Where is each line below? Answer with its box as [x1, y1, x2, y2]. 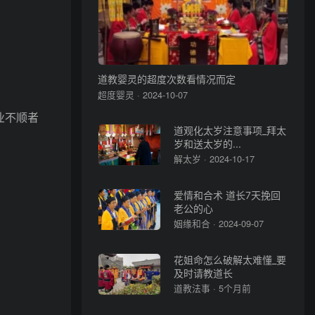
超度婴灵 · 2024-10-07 [97, 87, 188, 101]
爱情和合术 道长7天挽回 [174, 188, 281, 201]
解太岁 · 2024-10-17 [174, 151, 255, 165]
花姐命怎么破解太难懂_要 [174, 253, 287, 266]
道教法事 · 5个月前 [174, 281, 252, 295]
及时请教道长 [174, 266, 233, 279]
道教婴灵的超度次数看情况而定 [97, 73, 236, 86]
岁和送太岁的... [174, 137, 242, 150]
